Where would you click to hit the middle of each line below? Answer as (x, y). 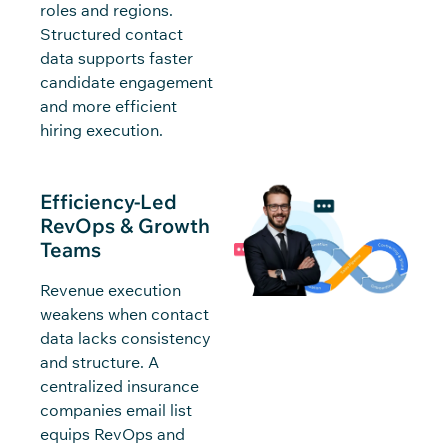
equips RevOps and (112, 433)
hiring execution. (101, 129)
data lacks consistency (125, 337)
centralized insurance (119, 385)
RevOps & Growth (125, 225)
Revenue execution (110, 289)
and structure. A (99, 361)
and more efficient (108, 105)
